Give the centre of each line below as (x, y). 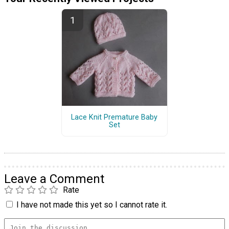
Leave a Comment (54, 179)
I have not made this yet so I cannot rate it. (92, 205)
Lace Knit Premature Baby (114, 117)
